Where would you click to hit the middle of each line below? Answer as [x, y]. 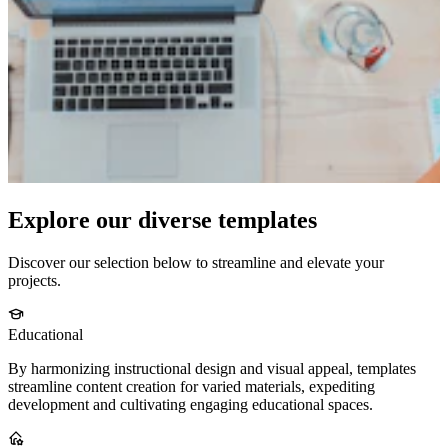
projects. [34, 281]
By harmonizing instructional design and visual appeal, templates [212, 369]
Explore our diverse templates [162, 220]
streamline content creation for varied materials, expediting [191, 387]
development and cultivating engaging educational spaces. [190, 405]
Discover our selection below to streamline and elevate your [196, 263]
